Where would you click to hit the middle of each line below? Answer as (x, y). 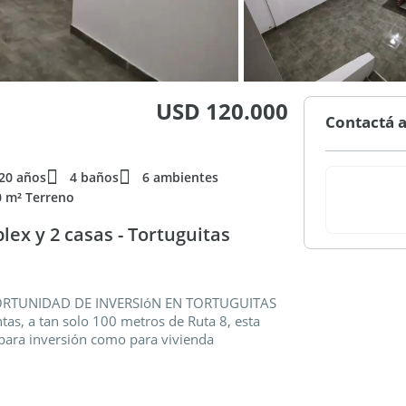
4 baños (94, 177)
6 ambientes (180, 177)
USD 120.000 (222, 111)
